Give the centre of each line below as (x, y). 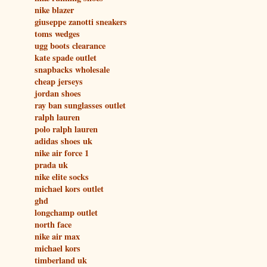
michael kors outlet (69, 188)
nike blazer (54, 10)
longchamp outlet (66, 212)
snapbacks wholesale (72, 69)
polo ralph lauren (66, 129)
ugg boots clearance (70, 45)
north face (53, 224)
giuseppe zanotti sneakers (81, 21)
